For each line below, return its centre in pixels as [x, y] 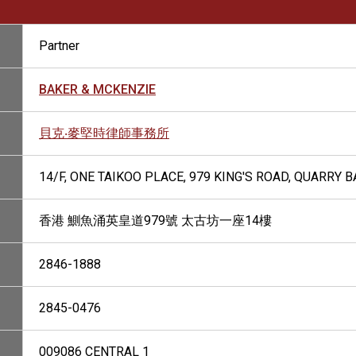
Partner [59, 46]
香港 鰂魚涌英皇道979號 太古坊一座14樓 [155, 221]
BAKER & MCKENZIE [97, 89]
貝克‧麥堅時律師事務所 [104, 133]
